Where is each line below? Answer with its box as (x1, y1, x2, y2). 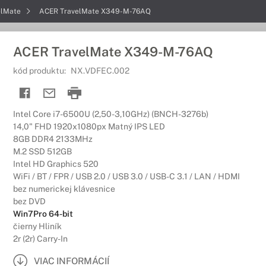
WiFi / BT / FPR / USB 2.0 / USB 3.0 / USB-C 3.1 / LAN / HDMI (13, 172, 240, 181)
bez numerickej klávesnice (13, 184, 115, 194)
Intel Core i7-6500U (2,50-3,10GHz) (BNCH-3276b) (13, 109, 208, 119)
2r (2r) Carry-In (13, 234, 68, 243)
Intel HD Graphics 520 (13, 159, 99, 169)
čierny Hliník (13, 221, 62, 231)
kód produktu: (13, 66, 68, 75)
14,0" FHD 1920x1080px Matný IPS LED (13, 122, 165, 131)
